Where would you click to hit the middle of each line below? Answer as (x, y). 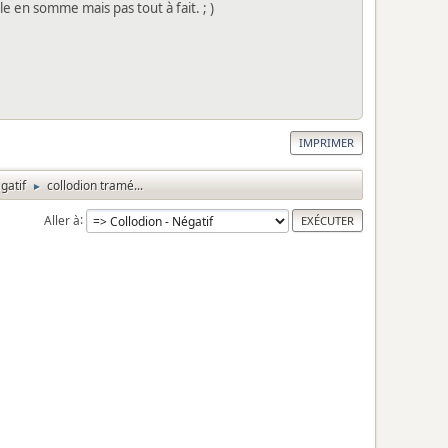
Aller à (62, 220)
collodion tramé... (95, 185)
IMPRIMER (326, 142)
